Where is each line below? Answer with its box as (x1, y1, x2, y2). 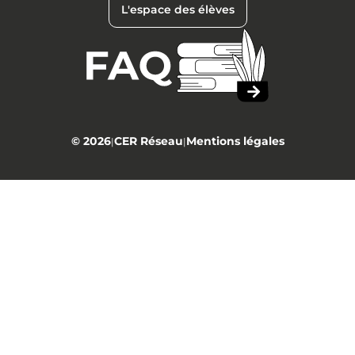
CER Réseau (113, 134, 183, 149)
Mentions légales (185, 134, 284, 149)
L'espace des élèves (120, 2, 235, 17)
